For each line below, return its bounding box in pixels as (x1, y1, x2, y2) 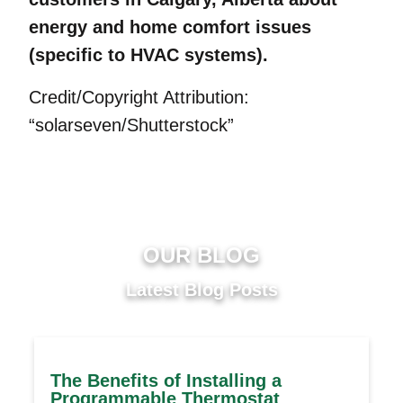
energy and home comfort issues (29, 17, 311, 37)
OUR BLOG (143, 243, 260, 267)
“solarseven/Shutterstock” (29, 115, 234, 135)
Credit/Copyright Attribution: (29, 87, 249, 107)
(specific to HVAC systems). (29, 45, 273, 65)
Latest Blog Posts (125, 280, 278, 300)
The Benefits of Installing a (50, 370, 282, 390)
